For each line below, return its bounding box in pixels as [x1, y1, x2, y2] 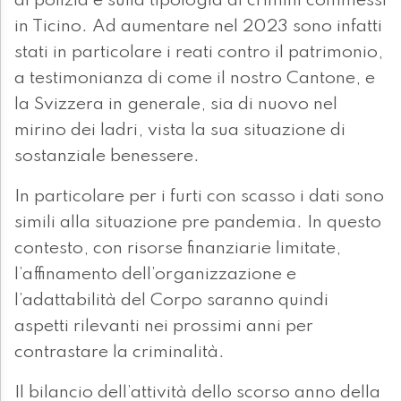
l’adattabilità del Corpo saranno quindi [14, 292, 328, 311]
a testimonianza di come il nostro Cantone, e [14, 70, 375, 89]
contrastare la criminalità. [14, 344, 225, 363]
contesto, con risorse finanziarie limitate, [14, 240, 341, 259]
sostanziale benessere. [14, 148, 200, 166]
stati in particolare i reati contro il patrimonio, [14, 44, 383, 63]
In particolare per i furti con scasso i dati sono [14, 188, 384, 207]
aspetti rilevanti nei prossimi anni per [14, 318, 313, 337]
